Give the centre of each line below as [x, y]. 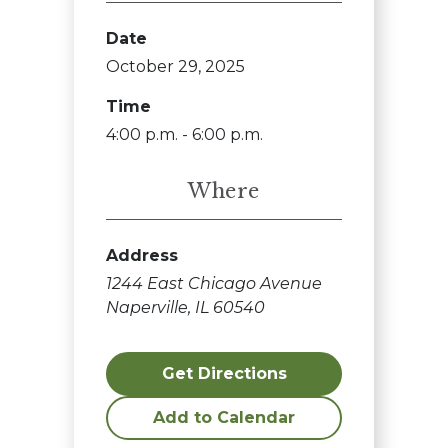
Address [142, 255]
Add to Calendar [224, 417]
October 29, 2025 [175, 66]
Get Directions [224, 373]
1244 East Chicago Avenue [214, 283]
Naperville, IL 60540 [185, 307]
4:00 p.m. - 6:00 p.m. [184, 134]
